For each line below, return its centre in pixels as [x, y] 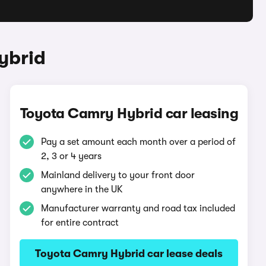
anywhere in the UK [82, 189]
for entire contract [80, 223]
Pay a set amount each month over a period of [139, 142]
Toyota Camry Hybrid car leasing [129, 113]
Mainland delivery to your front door [118, 175]
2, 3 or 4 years [72, 156]
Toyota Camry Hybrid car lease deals [129, 254]
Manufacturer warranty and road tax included [138, 208]
